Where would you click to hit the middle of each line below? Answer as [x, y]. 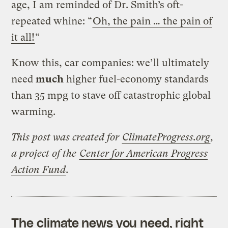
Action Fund [39, 169]
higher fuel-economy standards [136, 79]
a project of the [45, 153]
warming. [34, 111]
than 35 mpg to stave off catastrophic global [111, 95]
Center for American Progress [144, 153]
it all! [23, 37]
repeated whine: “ [52, 21]
